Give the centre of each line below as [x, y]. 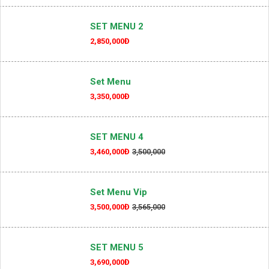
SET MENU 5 [117, 247]
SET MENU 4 [117, 137]
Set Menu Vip [119, 192]
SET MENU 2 [117, 26]
